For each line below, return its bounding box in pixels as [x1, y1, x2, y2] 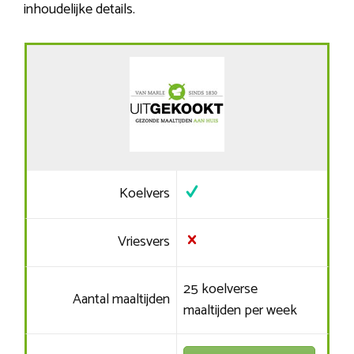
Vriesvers [118, 230, 171, 254]
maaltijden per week [183, 299, 297, 323]
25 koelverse [183, 277, 258, 302]
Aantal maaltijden [73, 288, 171, 312]
